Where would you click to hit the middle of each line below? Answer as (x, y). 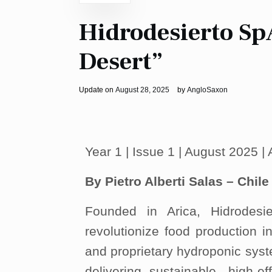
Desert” (121, 62)
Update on (97, 90)
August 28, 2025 (142, 90)
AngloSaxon (207, 90)
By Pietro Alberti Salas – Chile (177, 181)
